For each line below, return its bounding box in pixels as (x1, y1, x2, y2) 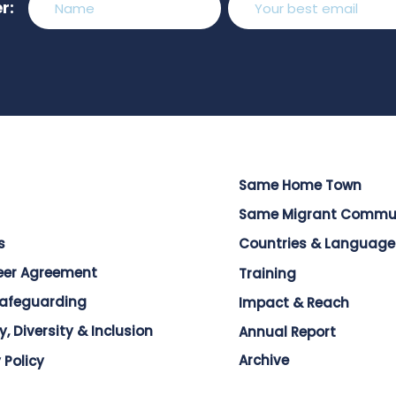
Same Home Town (238, 176, 362, 195)
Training (238, 264, 296, 284)
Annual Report (238, 323, 336, 342)
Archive (238, 351, 289, 370)
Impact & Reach (238, 293, 349, 313)
